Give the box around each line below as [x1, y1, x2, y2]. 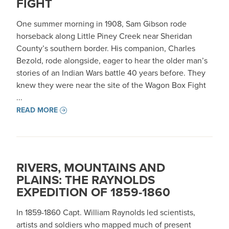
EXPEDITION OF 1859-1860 [16, 183, 170, 201]
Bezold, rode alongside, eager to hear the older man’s [16, 55, 208, 66]
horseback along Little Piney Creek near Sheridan [16, 30, 192, 42]
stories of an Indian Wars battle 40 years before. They [16, 67, 205, 79]
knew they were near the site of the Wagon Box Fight [16, 79, 206, 91]
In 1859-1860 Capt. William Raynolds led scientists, [16, 207, 195, 218]
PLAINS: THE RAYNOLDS [16, 171, 155, 189]
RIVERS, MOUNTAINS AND [16, 158, 165, 177]
